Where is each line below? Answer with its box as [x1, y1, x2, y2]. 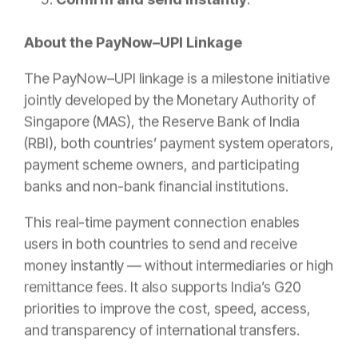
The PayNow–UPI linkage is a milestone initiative [24, 70, 330, 87]
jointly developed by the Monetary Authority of [24, 91, 316, 109]
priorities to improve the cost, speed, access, [24, 300, 311, 317]
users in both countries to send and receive [24, 235, 297, 253]
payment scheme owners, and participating [24, 156, 299, 173]
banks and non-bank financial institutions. [24, 177, 288, 195]
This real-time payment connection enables [24, 213, 300, 231]
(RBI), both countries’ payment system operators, [24, 134, 334, 152]
